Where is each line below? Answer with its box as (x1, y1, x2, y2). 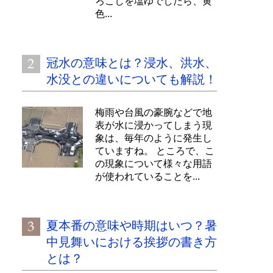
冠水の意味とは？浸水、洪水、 (46, 56, 217, 69)
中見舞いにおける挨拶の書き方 (46, 235, 217, 249)
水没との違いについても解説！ (46, 73, 217, 86)
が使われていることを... (95, 171, 200, 182)
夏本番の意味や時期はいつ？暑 (46, 219, 217, 232)
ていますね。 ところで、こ (95, 146, 214, 156)
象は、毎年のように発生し (95, 133, 212, 143)
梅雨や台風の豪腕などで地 (95, 107, 212, 118)
